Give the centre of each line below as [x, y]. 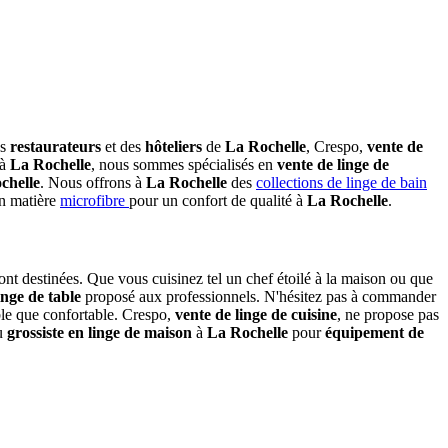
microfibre [94, 201]
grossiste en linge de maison [99, 332]
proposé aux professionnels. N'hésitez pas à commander [258, 296]
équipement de [374, 332]
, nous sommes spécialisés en [184, 165]
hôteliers [173, 147]
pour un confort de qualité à [218, 201]
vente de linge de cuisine [256, 314]
